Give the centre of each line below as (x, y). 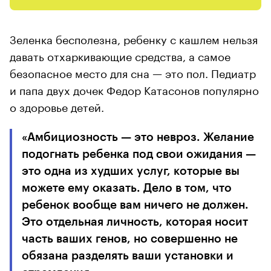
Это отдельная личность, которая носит (135, 221)
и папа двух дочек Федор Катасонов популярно (134, 89)
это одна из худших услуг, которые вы (131, 171)
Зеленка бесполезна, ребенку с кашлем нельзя (134, 38)
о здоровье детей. (57, 106)
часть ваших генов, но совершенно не (130, 238)
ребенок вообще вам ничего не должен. (135, 204)
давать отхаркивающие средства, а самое (120, 55)
